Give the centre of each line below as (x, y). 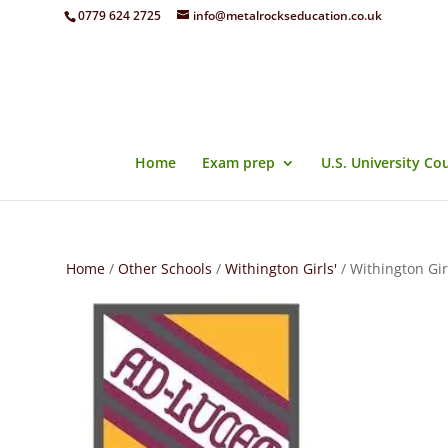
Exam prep (239, 162)
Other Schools (164, 268)
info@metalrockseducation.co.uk (287, 15)
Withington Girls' (280, 268)
